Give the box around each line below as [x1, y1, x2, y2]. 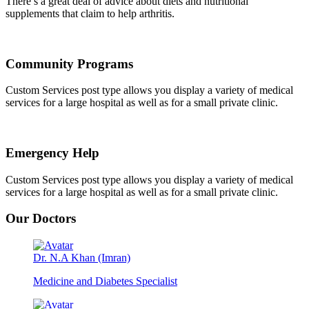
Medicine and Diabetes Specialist [33, 275, 177, 288]
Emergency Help [6, 146, 99, 161]
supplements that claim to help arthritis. [6, 7, 175, 19]
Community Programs [6, 56, 133, 71]
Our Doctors [6, 211, 76, 226]
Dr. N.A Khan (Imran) [33, 252, 130, 264]
